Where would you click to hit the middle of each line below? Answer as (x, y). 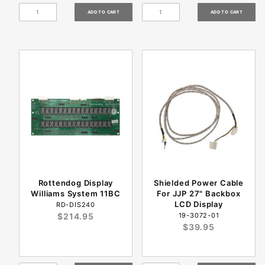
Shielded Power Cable (198, 183)
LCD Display (199, 204)
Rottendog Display (76, 183)
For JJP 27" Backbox (199, 194)
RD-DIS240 (76, 205)
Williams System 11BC (76, 194)
